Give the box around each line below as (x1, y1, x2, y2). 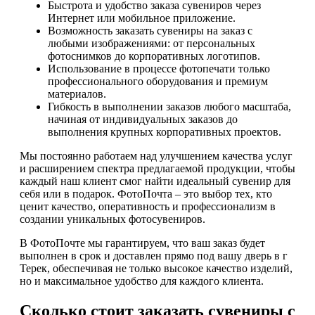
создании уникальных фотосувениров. (20, 213, 205, 226)
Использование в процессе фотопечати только (48, 63, 270, 75)
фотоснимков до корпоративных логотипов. (48, 50, 260, 63)
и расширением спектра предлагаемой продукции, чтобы (20, 162, 295, 175)
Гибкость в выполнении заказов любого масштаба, (48, 101, 291, 113)
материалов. (48, 88, 106, 101)
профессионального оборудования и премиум (48, 75, 268, 88)
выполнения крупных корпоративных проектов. (48, 126, 281, 139)
